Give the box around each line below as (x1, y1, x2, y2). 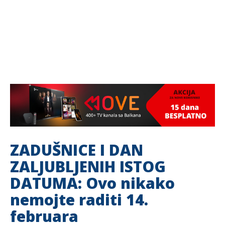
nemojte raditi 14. (10, 189, 148, 210)
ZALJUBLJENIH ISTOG (10, 156, 166, 177)
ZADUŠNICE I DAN (10, 140, 143, 160)
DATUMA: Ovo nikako (10, 173, 175, 193)
